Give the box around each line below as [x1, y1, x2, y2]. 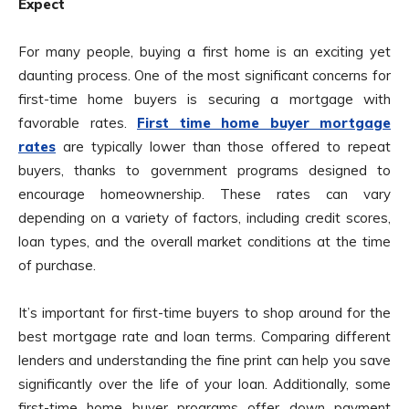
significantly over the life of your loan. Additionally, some [18, 375, 391, 393]
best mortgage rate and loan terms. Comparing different [18, 328, 391, 346]
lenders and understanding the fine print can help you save [18, 351, 391, 370]
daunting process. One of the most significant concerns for [18, 67, 391, 85]
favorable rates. [18, 114, 137, 132]
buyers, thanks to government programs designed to [18, 162, 391, 180]
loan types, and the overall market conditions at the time [18, 233, 391, 251]
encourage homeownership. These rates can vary [18, 185, 391, 204]
